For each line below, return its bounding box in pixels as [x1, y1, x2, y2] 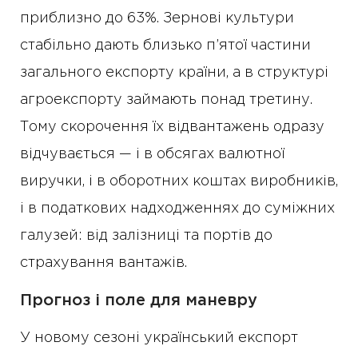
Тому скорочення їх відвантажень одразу [20, 121, 324, 134]
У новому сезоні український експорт [20, 332, 298, 345]
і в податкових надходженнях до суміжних [20, 202, 335, 216]
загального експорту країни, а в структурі [20, 66, 328, 80]
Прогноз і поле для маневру [20, 293, 257, 308]
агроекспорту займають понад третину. [20, 93, 312, 107]
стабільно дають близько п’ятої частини [20, 39, 311, 53]
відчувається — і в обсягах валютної [20, 148, 284, 161]
